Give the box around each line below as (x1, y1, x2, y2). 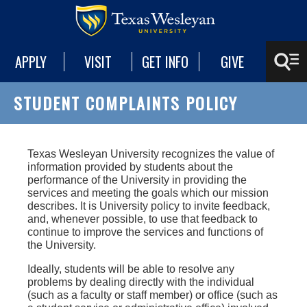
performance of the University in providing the (27, 174, 247, 186)
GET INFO (142, 51, 189, 72)
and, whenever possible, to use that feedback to (27, 213, 258, 225)
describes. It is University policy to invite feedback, (27, 200, 270, 212)
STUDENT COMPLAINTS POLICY (14, 90, 238, 115)
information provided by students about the (27, 161, 233, 173)
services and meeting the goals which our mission (27, 187, 269, 199)
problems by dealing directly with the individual (27, 276, 254, 288)
